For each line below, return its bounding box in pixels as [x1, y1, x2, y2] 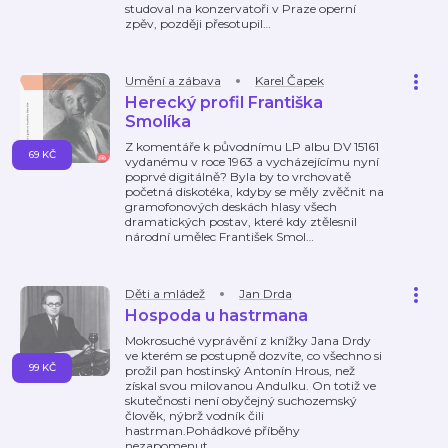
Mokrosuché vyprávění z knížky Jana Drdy [125, 333, 371, 348]
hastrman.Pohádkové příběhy [125, 423, 300, 438]
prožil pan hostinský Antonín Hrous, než [125, 363, 355, 378]
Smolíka [125, 112, 191, 131]
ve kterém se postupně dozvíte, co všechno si [125, 348, 382, 363]
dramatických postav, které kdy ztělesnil [125, 214, 357, 229]
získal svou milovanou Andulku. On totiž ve [125, 378, 376, 393]
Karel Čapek [255, 73, 324, 88]
